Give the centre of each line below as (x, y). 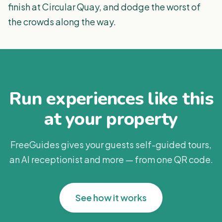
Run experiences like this (111, 99)
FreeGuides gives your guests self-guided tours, (111, 144)
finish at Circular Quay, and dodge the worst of (104, 7)
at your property (111, 119)
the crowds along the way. (62, 22)
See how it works (111, 197)
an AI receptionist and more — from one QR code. (111, 159)
